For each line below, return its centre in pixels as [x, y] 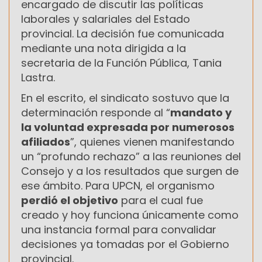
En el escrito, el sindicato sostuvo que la [125, 98]
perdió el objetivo [70, 200]
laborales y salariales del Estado [106, 19]
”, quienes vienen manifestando [152, 142]
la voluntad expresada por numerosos [128, 127]
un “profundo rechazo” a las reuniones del [131, 156]
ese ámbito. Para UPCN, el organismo [118, 185]
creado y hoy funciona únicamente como [130, 215]
